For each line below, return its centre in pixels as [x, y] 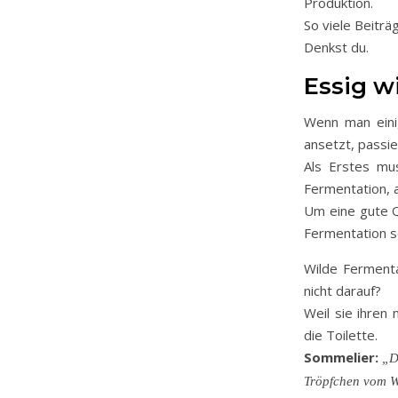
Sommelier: [341, 357]
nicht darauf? [342, 291]
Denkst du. [336, 47]
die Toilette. [341, 335]
